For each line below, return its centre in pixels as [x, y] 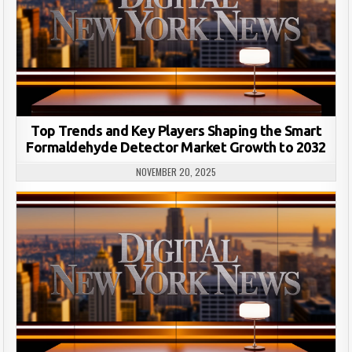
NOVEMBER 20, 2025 [176, 171]
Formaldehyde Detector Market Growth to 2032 [176, 147]
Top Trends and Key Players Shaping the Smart [176, 130]
